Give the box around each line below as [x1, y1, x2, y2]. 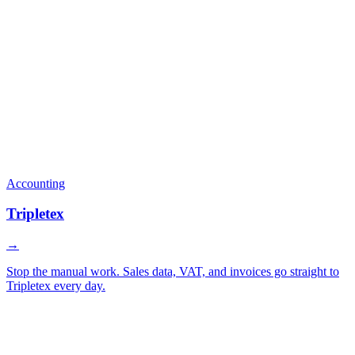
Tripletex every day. [6, 279, 105, 292]
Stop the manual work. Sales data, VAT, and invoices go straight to [6, 265, 339, 278]
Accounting [6, 176, 65, 190]
